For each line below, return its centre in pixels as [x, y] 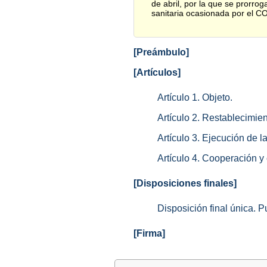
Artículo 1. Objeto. [195, 98]
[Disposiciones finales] [185, 184]
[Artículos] [157, 73]
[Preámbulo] [161, 52]
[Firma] [149, 234]
